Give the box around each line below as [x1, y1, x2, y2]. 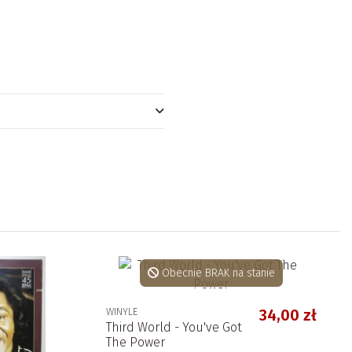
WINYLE [105, 305, 137, 317]
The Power [105, 334, 165, 350]
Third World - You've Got [105, 319, 242, 335]
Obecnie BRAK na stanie [158, 266, 275, 280]
